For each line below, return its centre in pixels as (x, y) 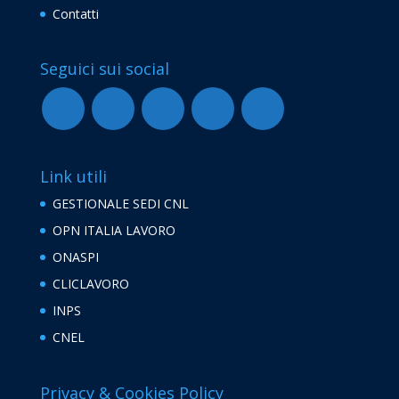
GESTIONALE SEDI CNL (120, 204)
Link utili (73, 177)
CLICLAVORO (90, 284)
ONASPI (75, 257)
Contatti (75, 14)
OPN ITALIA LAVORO (114, 231)
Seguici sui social (104, 69)
